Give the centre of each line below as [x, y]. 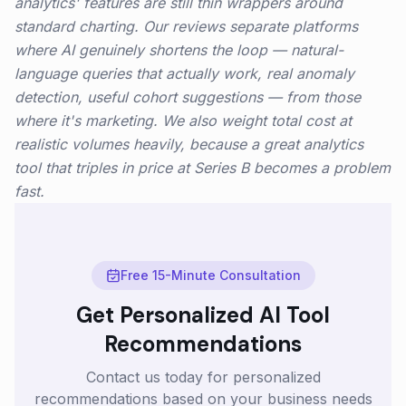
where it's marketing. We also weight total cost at [183, 121]
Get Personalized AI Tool [203, 315]
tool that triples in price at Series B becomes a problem [203, 168]
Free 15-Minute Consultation [210, 275]
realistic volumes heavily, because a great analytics [189, 144]
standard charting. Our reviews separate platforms [186, 26]
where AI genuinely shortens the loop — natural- [179, 50]
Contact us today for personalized [203, 377]
